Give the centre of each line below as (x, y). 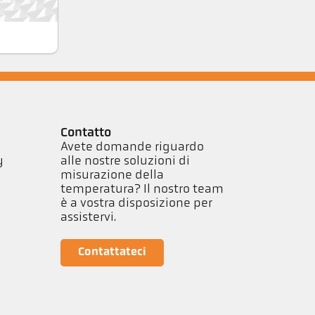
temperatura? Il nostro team (142, 189)
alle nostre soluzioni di (125, 161)
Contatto (85, 133)
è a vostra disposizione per (136, 203)
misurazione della (112, 175)
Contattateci (112, 252)
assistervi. (88, 217)
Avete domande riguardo (132, 147)
